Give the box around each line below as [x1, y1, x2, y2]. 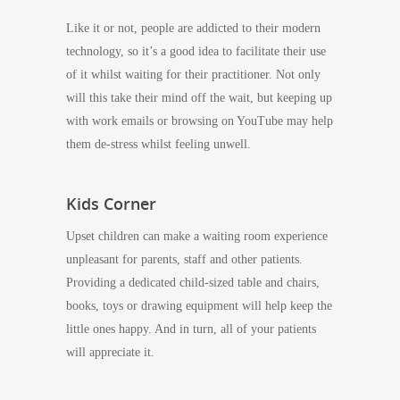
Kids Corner [66, 193, 156, 214]
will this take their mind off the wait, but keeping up [66, 91, 332, 104]
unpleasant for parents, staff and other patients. [66, 253, 303, 266]
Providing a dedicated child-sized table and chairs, [66, 276, 320, 289]
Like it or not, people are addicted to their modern [66, 21, 321, 35]
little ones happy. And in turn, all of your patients [66, 322, 316, 336]
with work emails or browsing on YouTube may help [66, 114, 333, 128]
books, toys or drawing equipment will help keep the [66, 299, 332, 312]
